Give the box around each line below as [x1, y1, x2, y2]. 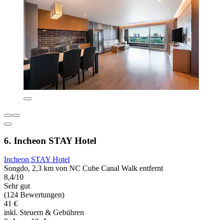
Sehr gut [4, 182, 30, 191]
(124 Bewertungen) [4, 191, 64, 199]
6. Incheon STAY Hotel [4, 135, 96, 146]
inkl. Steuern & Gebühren [4, 208, 84, 217]
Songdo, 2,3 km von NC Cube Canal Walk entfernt [4, 164, 163, 173]
